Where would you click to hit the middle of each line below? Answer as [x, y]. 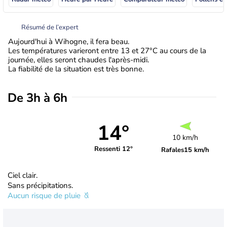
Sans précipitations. [40, 185]
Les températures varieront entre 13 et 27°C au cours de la [107, 50]
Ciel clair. [23, 175]
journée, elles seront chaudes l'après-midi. [79, 60]
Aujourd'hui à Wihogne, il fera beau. [69, 41]
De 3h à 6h [37, 98]
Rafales [173, 150]
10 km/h [185, 137]
